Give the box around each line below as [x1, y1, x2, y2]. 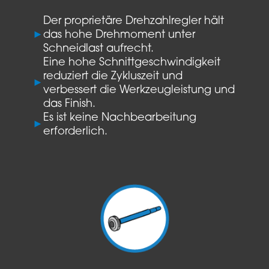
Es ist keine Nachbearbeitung [43, 112, 196, 124]
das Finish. [43, 98, 95, 110]
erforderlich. [43, 125, 107, 138]
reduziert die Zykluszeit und [43, 70, 183, 82]
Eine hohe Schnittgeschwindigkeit [43, 56, 220, 68]
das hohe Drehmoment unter [43, 29, 195, 41]
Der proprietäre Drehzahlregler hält [43, 15, 224, 27]
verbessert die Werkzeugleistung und [43, 84, 235, 96]
